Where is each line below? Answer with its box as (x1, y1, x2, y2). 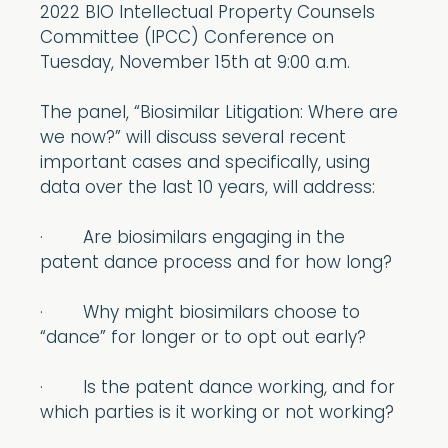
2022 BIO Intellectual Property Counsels (40, 5, 375, 22)
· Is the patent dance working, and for (40, 380, 395, 397)
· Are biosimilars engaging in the (40, 230, 345, 247)
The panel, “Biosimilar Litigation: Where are (40, 105, 398, 122)
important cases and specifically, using (40, 155, 370, 172)
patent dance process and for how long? (40, 255, 402, 272)
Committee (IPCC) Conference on (40, 30, 334, 47)
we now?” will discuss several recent (40, 130, 346, 147)
